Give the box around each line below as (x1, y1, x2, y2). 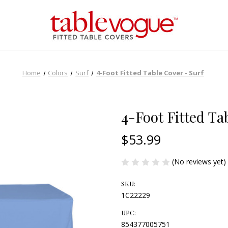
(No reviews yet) (172, 156, 226, 166)
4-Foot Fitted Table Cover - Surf (96, 68, 204, 77)
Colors (48, 68, 68, 77)
